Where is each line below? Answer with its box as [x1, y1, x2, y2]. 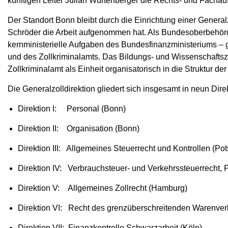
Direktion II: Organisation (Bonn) [18, 124, 139, 133]
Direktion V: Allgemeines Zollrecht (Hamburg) [18, 183, 187, 192]
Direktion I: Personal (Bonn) [18, 104, 126, 113]
